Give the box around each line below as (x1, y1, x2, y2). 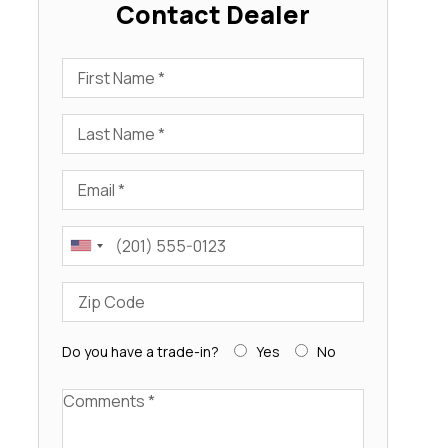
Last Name (60, 114, 142, 135)
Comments (60, 389, 143, 410)
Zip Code (60, 282, 131, 303)
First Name (60, 58, 143, 79)
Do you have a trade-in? (61, 341, 219, 361)
